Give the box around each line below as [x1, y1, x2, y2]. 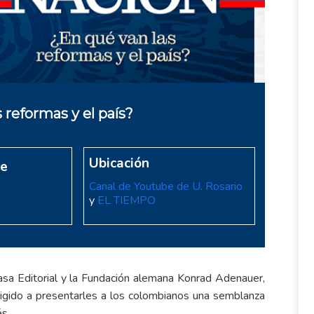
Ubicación [88, 153, 149, 172]
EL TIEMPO [97, 192, 156, 208]
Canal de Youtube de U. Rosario [88, 178, 243, 194]
